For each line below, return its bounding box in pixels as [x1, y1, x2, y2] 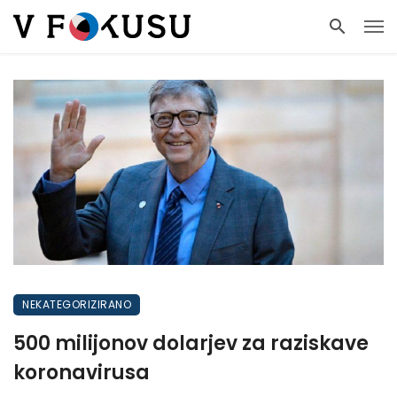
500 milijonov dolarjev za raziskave [13, 330, 369, 357]
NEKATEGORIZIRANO [22, 297, 131, 312]
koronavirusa [13, 359, 150, 386]
